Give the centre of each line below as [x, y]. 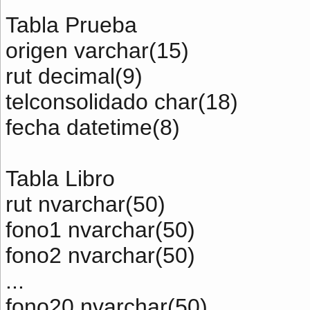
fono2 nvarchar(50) [100, 255]
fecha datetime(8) [93, 127]
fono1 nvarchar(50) [100, 230]
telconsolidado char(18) [122, 102]
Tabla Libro [60, 179]
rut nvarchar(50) [85, 204]
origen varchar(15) [97, 51]
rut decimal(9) [74, 76]
